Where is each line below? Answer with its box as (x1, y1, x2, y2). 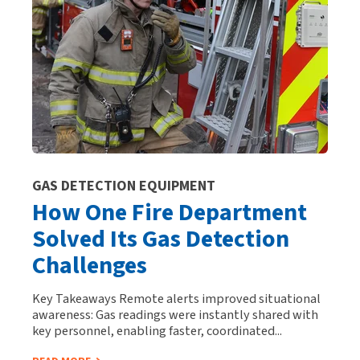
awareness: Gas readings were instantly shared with (32, 305, 318, 324)
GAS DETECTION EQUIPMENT (32, 175, 215, 196)
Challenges (32, 247, 147, 283)
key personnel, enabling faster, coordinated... (32, 321, 282, 340)
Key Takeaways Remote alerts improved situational (32, 288, 321, 308)
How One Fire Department (32, 194, 307, 230)
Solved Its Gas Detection (32, 221, 289, 256)
